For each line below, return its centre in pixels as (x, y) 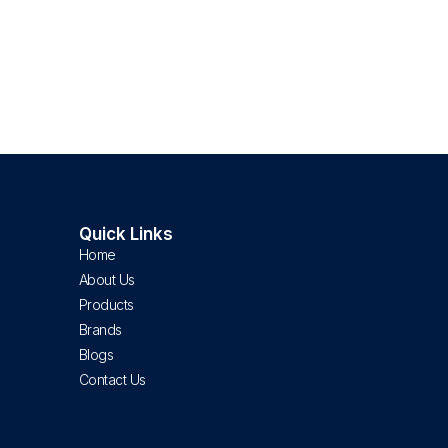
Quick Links (125, 234)
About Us (106, 280)
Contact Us (112, 380)
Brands (100, 330)
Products (106, 305)
